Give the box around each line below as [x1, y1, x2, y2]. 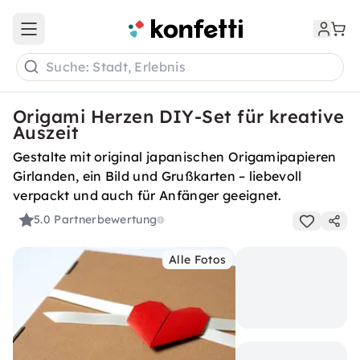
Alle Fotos [169, 252, 227, 267]
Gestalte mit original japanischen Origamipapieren [13, 149, 337, 165]
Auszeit [13, 121, 80, 144]
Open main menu [27, 28, 124, 43]
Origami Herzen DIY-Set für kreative [13, 105, 345, 128]
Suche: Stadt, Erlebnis [46, 59, 186, 76]
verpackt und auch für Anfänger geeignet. [13, 187, 282, 203]
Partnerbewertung [54, 212, 157, 227]
